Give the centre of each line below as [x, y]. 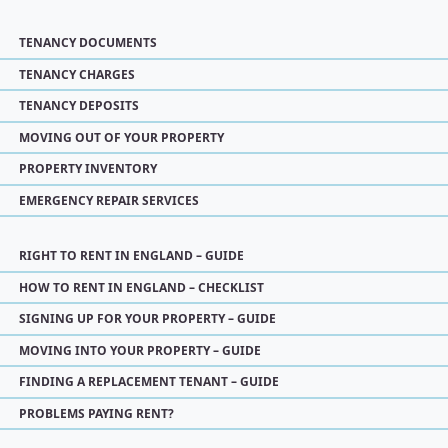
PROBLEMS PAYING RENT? [96, 413]
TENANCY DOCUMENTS [88, 42]
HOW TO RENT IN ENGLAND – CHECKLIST [141, 287]
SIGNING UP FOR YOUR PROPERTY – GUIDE [147, 318]
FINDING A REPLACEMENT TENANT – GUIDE [149, 381]
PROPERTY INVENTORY [88, 168]
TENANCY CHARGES [77, 74]
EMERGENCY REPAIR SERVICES [109, 200]
